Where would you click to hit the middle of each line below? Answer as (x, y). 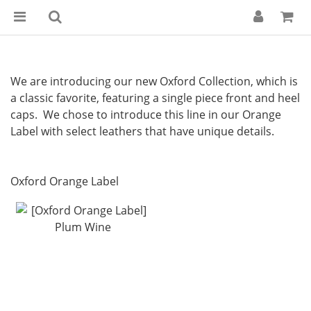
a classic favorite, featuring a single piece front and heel (155, 98)
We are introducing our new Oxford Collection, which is (154, 81)
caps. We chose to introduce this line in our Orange (146, 114)
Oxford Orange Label (65, 182)
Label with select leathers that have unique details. (144, 131)
